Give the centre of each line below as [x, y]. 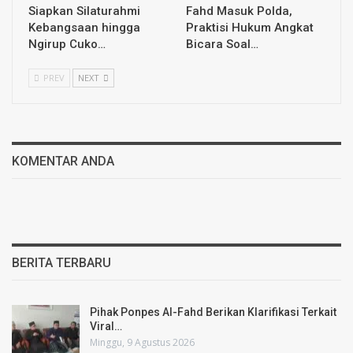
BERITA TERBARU [61, 263]
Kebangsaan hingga [84, 27]
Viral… [106, 327]
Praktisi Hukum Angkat [250, 27]
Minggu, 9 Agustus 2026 [142, 343]
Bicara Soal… [222, 44]
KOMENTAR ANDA [63, 161]
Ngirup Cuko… [67, 44]
